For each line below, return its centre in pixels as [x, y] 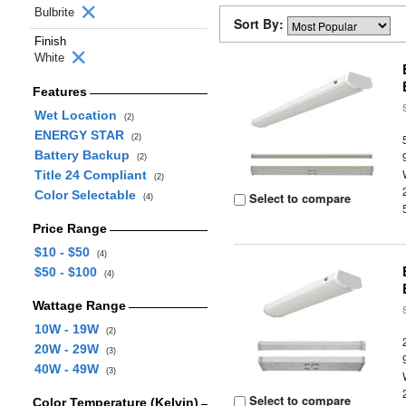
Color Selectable [88, 195]
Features [59, 92]
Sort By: [261, 24]
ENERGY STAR [82, 135]
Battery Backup [85, 155]
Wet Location [79, 115]
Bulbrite [56, 12]
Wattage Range [79, 305]
